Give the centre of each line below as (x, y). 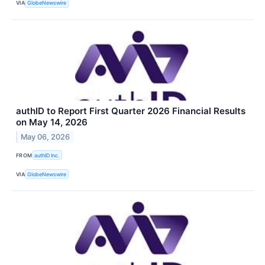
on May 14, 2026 (52, 122)
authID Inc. (47, 155)
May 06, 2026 (46, 137)
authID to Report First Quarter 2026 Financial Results (131, 111)
